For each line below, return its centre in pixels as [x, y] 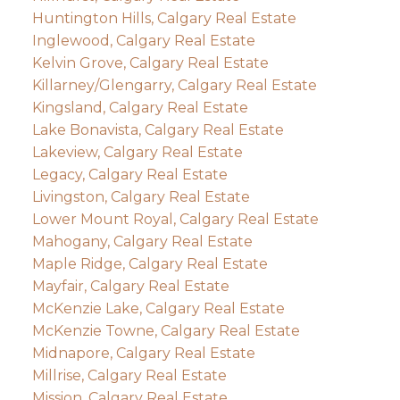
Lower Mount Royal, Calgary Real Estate [175, 219]
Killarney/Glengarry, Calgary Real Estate [174, 85]
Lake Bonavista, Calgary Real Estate [158, 129]
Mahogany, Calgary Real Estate [142, 241]
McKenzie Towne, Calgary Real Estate [166, 330]
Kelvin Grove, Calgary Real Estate [150, 62]
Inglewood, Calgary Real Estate [143, 40]
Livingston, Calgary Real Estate [141, 196]
